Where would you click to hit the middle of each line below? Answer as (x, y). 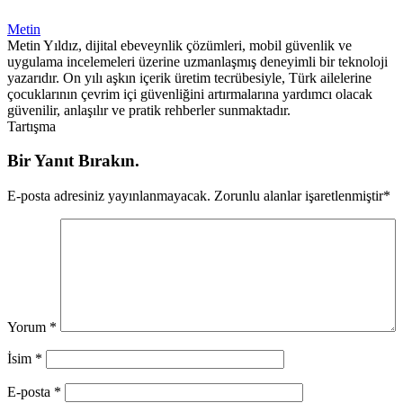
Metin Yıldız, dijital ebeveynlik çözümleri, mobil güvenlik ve (179, 45)
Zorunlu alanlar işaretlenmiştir (297, 196)
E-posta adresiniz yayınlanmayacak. (109, 196)
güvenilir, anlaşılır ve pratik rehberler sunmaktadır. (149, 110)
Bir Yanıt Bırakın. (73, 161)
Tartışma (31, 126)
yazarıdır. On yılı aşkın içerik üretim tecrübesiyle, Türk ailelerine (189, 77)
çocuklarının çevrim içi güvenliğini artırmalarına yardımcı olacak (190, 94)
